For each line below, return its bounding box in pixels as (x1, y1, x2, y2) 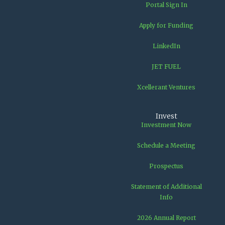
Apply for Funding (139, 21, 193, 29)
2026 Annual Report (137, 213, 196, 221)
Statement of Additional (131, 182, 202, 190)
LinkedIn (152, 42, 180, 50)
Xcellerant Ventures (137, 83, 195, 91)
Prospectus (149, 162, 183, 170)
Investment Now (141, 121, 191, 129)
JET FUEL (152, 62, 181, 70)
